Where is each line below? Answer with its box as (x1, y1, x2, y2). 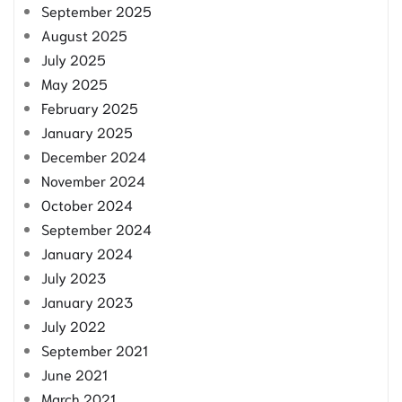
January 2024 (41, 242, 133, 262)
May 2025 (41, 73, 108, 92)
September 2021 (41, 339, 147, 359)
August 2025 (41, 24, 127, 44)
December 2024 (41, 145, 146, 165)
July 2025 (41, 48, 106, 68)
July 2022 (41, 315, 106, 335)
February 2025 (41, 97, 138, 117)
